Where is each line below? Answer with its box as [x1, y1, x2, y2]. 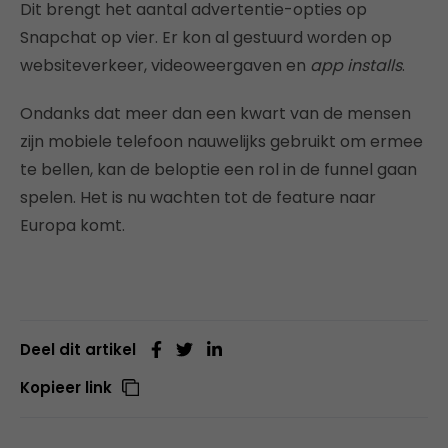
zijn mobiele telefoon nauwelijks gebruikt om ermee [20, 129, 423, 153]
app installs [310, 53, 402, 77]
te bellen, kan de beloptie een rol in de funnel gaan [20, 157, 417, 181]
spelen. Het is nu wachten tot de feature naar [20, 185, 376, 209]
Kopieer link [20, 376, 112, 398]
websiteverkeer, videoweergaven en [20, 53, 310, 77]
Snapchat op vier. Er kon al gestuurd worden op [20, 25, 392, 49]
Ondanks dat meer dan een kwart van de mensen [20, 101, 411, 125]
